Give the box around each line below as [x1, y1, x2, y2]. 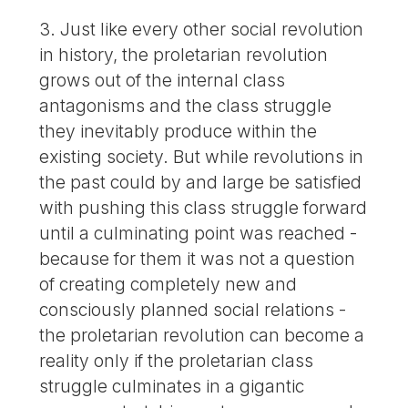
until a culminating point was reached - [39, 222, 358, 245]
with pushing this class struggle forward [39, 197, 368, 219]
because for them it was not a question [39, 248, 356, 270]
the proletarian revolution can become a [39, 324, 365, 347]
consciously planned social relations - [39, 299, 347, 321]
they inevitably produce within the [39, 120, 318, 143]
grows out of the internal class [39, 69, 286, 92]
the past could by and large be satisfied [39, 171, 362, 194]
